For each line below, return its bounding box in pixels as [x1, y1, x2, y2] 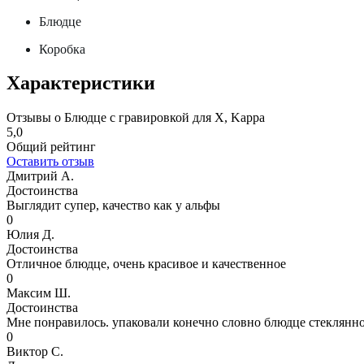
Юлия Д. [6, 227, 54, 242]
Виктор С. [6, 344, 63, 359]
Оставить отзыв [6, 154, 94, 169]
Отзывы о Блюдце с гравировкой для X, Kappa [6, 110, 265, 125]
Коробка [39, 41, 85, 56]
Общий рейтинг [6, 140, 96, 154]
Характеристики [6, 72, 155, 94]
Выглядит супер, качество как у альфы [6, 198, 220, 213]
